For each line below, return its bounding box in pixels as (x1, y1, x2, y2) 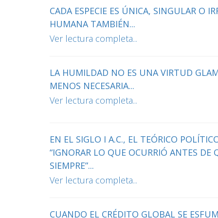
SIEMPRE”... (50, 160, 94, 171)
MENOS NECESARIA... (50, 80, 134, 91)
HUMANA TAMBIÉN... (50, 18, 135, 30)
